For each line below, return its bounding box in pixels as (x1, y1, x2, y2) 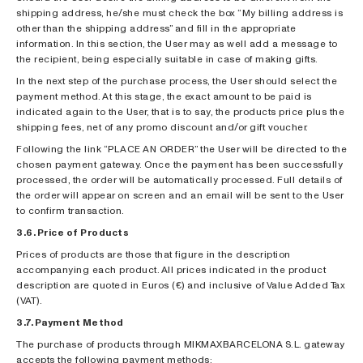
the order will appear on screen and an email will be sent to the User (16, 188, 344, 202)
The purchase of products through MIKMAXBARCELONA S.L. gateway (16, 337, 345, 351)
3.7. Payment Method (16, 315, 124, 329)
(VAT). (16, 293, 42, 307)
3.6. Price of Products (16, 225, 129, 239)
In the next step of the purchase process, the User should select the (16, 74, 337, 88)
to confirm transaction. (16, 203, 125, 217)
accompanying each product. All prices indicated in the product (16, 263, 326, 276)
